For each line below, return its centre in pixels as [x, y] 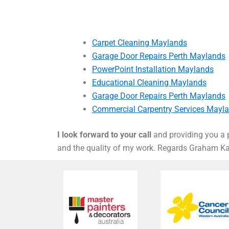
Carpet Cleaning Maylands [140, 43]
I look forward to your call [104, 135]
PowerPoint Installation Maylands [153, 70]
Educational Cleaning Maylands [149, 83]
